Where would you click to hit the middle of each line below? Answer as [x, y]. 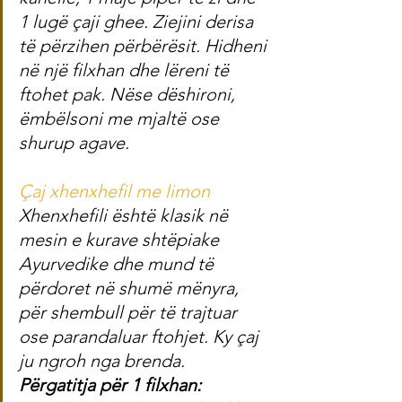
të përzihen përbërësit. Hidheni [145, 46]
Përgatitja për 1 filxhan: [112, 385]
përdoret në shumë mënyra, [131, 288]
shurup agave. [74, 143]
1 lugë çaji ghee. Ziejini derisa [138, 22]
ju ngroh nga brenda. [102, 361]
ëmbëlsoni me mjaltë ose [121, 119]
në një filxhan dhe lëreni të [126, 70]
